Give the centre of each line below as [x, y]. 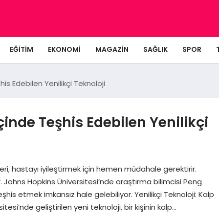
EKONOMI [64, 49]
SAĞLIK [155, 49]
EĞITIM [22, 49]
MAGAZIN [112, 49]
